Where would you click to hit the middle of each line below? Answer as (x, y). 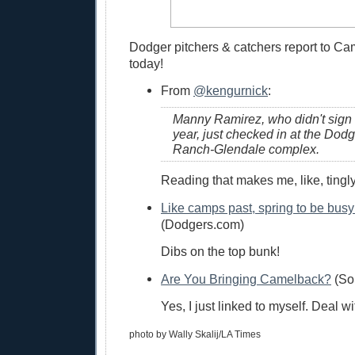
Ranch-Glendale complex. (246, 149)
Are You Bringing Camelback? (246, 279)
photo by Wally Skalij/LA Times (195, 335)
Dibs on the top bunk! (220, 252)
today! (146, 63)
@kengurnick (231, 91)
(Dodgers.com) (202, 224)
